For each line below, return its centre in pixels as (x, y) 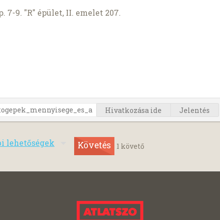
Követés (94, 145)
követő (132, 146)
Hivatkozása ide (134, 110)
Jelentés (195, 110)
